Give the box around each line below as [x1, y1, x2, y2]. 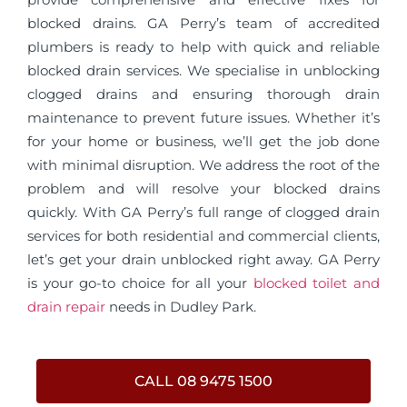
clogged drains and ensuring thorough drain [27, 84, 380, 103]
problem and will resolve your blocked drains [27, 179, 380, 197]
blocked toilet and [253, 273, 381, 292]
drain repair [27, 297, 105, 315]
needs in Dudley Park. [105, 297, 256, 315]
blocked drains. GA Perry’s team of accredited [27, 14, 380, 32]
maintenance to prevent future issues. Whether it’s [27, 108, 380, 126]
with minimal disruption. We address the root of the [27, 155, 380, 174]
